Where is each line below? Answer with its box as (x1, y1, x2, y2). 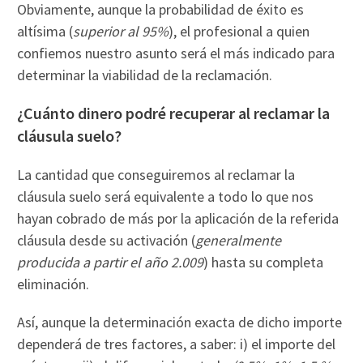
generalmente (195, 230, 282, 250)
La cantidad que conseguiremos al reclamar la (17, 164, 296, 184)
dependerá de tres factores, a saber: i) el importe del (17, 334, 336, 353)
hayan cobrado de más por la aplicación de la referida (17, 208, 340, 228)
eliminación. (17, 274, 90, 293)
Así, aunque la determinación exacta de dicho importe (17, 312, 343, 331)
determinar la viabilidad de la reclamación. (17, 65, 273, 84)
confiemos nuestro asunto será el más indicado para (17, 43, 335, 62)
